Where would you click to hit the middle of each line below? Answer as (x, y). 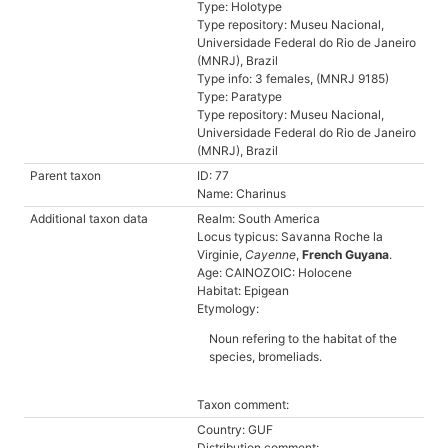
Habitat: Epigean (243, 290)
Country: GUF (235, 429)
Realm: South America (258, 218)
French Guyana (345, 254)
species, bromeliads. (265, 356)
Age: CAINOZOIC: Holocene (274, 272)
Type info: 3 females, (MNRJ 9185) (293, 78)
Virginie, (221, 254)
